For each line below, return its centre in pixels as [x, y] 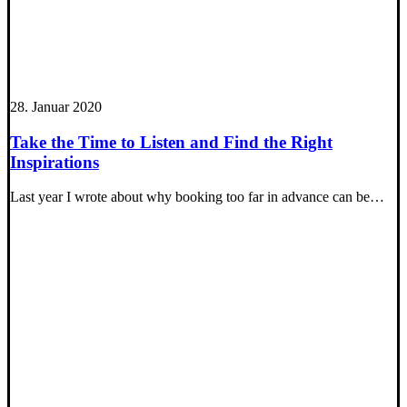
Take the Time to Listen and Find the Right [171, 142]
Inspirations [55, 162]
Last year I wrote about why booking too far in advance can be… [197, 197]
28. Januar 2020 [56, 106]
